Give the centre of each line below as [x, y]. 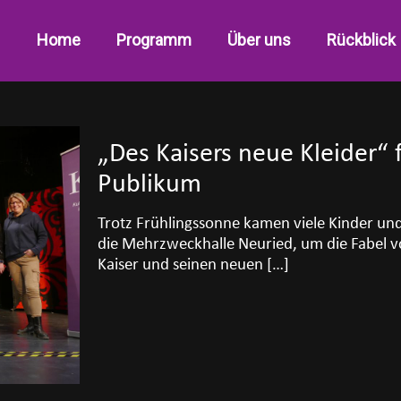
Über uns [259, 40]
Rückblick [361, 40]
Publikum [150, 185]
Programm [154, 40]
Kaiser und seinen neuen [181, 265]
